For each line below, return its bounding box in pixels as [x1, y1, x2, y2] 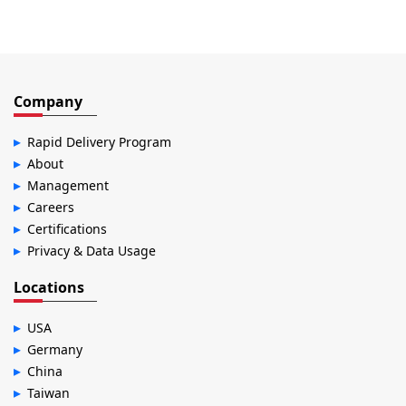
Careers [27, 198, 74, 217]
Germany [27, 341, 82, 359]
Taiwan [27, 384, 70, 402]
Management [27, 177, 109, 195]
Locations [14, 277, 84, 298]
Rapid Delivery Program [27, 133, 171, 151]
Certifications [27, 220, 107, 238]
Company [14, 92, 82, 112]
